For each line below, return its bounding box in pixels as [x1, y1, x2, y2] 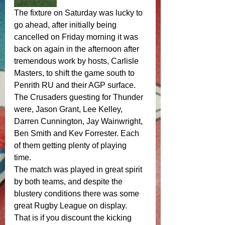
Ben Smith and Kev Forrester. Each [14, 129, 141, 138]
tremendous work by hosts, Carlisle [14, 57, 141, 65]
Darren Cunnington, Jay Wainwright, [14, 117, 145, 126]
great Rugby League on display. [14, 201, 129, 210]
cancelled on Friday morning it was [14, 33, 140, 41]
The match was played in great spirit [14, 165, 144, 174]
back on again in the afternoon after [14, 45, 141, 53]
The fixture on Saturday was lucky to [14, 9, 145, 17]
